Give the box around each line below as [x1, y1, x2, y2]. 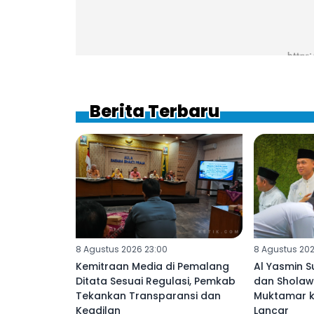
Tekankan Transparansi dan [76, 288, 221, 303]
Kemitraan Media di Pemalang [76, 259, 229, 273]
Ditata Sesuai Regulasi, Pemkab [76, 273, 235, 288]
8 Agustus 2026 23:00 [76, 243, 168, 255]
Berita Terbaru [90, 100, 219, 123]
